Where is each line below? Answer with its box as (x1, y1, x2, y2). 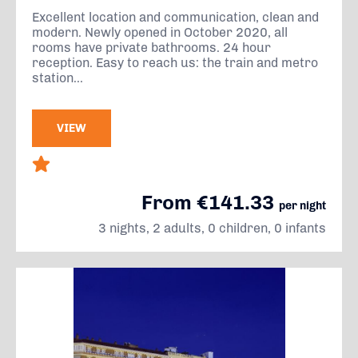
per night (279, 199, 326, 213)
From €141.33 (141, 190, 279, 214)
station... (32, 70, 83, 86)
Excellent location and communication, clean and (32, 10, 319, 25)
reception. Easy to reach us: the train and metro (32, 55, 318, 70)
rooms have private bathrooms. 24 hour (32, 40, 271, 55)
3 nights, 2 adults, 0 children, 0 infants (98, 221, 326, 236)
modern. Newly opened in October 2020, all (32, 25, 288, 40)
